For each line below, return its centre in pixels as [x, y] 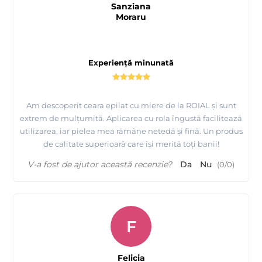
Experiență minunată [131, 62]
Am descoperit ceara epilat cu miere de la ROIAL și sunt [131, 105]
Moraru [131, 17]
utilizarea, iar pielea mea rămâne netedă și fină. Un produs [131, 131]
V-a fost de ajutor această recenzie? [100, 164]
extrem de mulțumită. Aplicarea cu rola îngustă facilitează [131, 118]
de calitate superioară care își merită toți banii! [131, 144]
